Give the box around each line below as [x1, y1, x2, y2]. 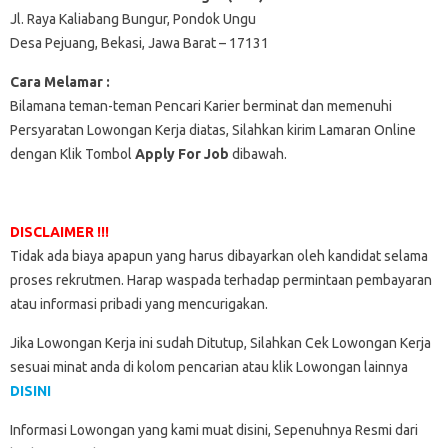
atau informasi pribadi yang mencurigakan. [10, 295, 268, 312]
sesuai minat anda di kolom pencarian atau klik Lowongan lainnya [10, 358, 408, 375]
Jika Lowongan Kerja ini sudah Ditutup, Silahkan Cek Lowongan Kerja [10, 334, 431, 351]
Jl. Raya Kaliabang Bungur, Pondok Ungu [10, 10, 256, 27]
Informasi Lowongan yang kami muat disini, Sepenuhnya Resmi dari [10, 421, 418, 438]
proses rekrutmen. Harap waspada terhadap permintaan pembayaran [10, 271, 432, 288]
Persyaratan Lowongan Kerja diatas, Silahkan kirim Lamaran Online [10, 121, 416, 138]
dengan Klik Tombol [10, 145, 135, 162]
